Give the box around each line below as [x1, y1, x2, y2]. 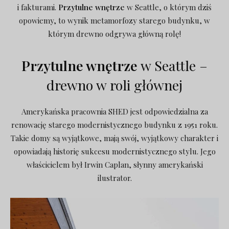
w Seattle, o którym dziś [125, 2, 212, 12]
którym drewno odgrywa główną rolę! [48, 28, 181, 39]
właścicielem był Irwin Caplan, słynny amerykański [26, 159, 203, 170]
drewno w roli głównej [47, 75, 182, 94]
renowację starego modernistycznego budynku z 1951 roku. [11, 119, 218, 130]
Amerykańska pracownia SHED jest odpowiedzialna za [21, 106, 208, 117]
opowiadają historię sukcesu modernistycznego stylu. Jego [13, 146, 216, 156]
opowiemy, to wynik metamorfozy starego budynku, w [19, 15, 210, 26]
